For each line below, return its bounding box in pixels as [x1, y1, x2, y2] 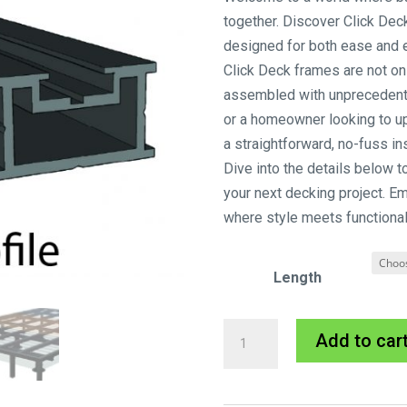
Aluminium [222, 346, 293, 364]
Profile [222, 371, 266, 389]
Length [273, 269, 322, 287]
